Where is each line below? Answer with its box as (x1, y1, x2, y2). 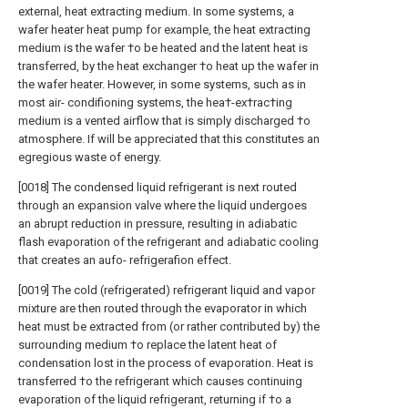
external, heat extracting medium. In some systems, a (18, 5, 294, 18)
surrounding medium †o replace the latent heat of (18, 338, 277, 352)
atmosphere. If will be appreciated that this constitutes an (18, 132, 320, 146)
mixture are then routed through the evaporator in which (18, 301, 307, 315)
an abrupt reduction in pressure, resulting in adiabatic (18, 217, 297, 230)
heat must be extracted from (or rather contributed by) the (18, 320, 320, 333)
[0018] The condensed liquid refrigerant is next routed (18, 180, 297, 194)
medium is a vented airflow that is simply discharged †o (18, 114, 311, 127)
